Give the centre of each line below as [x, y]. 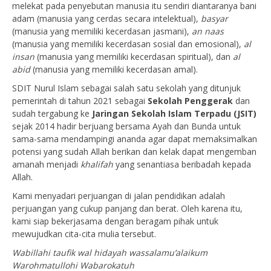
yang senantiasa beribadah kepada [182, 164]
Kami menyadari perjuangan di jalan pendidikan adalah [119, 196]
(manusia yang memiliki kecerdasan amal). [115, 69]
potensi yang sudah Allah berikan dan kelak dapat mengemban [134, 152]
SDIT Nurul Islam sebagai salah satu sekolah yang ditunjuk [126, 88]
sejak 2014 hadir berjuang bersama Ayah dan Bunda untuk [126, 126]
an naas [208, 31]
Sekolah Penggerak [191, 101]
